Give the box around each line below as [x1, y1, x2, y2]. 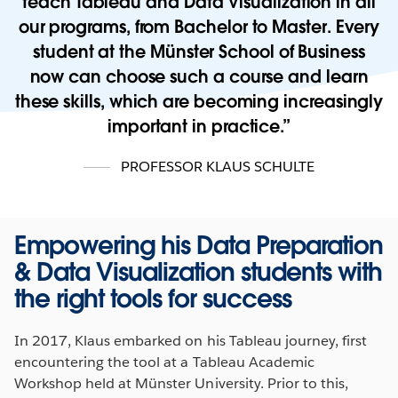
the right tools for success [14, 282, 291, 314]
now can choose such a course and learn [29, 65, 369, 88]
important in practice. [107, 115, 283, 138]
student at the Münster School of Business [33, 40, 365, 63]
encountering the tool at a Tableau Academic [14, 352, 314, 371]
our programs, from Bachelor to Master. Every [18, 15, 380, 38]
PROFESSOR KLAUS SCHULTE [116, 156, 315, 176]
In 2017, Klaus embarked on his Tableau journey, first [14, 330, 368, 350]
